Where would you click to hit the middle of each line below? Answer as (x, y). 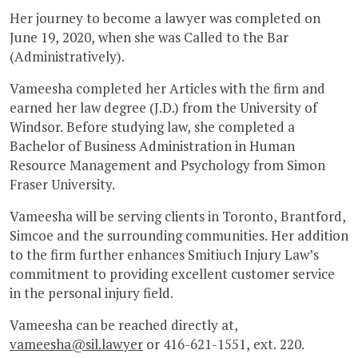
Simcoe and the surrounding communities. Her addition (179, 236)
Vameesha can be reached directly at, (124, 325)
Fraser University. (62, 185)
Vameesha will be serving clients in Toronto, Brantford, (178, 217)
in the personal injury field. (91, 293)
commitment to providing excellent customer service (172, 274)
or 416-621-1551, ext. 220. (224, 344)
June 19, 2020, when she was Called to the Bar (149, 38)
